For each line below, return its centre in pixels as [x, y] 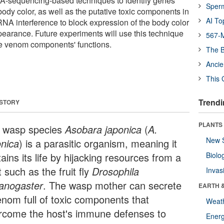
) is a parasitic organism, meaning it [98, 143]
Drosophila [116, 171]
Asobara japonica [103, 129]
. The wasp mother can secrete [112, 185]
